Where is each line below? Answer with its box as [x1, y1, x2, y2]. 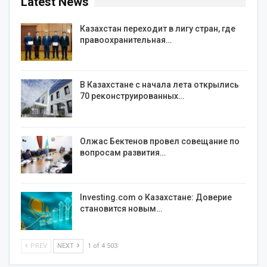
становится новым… [80, 204, 162, 214]
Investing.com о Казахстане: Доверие [80, 193, 232, 203]
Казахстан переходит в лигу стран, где [80, 23, 235, 33]
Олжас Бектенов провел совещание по [80, 136, 240, 146]
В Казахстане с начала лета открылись [80, 80, 239, 90]
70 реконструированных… [80, 91, 184, 101]
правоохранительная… [80, 35, 172, 45]
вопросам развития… [80, 147, 166, 157]
